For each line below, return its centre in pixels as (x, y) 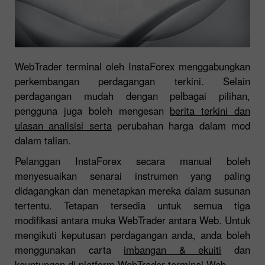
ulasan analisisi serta (63, 126)
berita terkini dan (210, 111)
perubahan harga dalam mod (181, 126)
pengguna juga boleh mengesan (93, 111)
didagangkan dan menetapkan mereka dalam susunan (132, 191)
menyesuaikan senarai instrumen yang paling (132, 176)
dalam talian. (43, 140)
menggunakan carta (70, 250)
